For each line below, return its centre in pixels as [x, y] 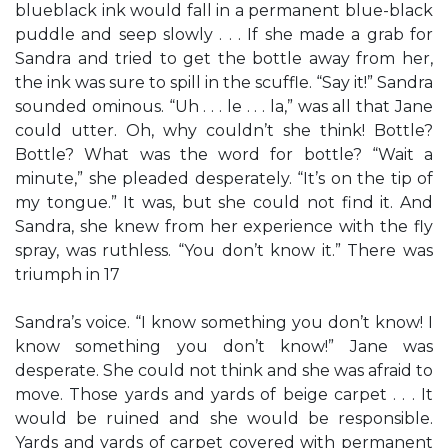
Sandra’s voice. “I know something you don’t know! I [224, 322]
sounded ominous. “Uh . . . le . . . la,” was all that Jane [224, 106]
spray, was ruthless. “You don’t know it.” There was [224, 250]
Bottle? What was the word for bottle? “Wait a [224, 154]
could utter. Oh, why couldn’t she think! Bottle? [224, 130]
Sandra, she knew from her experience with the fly [224, 226]
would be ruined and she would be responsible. [224, 418]
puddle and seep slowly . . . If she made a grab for [224, 34]
